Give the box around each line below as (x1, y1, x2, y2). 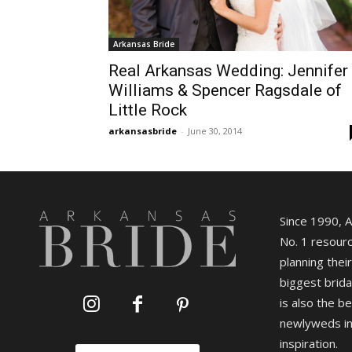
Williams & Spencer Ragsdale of (108, 80, 342, 100)
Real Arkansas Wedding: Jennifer (108, 60, 348, 80)
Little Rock (108, 100, 187, 119)
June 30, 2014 (188, 124, 242, 137)
